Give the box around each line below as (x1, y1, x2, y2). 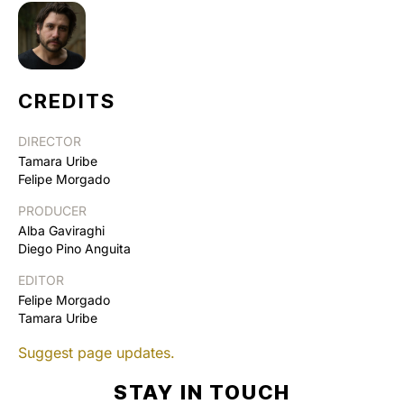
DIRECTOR (18, 133, 81, 149)
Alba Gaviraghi (18, 222, 105, 238)
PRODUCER (18, 202, 87, 218)
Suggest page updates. (18, 343, 175, 362)
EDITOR (18, 271, 64, 288)
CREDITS (18, 88, 115, 113)
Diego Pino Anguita (18, 240, 131, 256)
